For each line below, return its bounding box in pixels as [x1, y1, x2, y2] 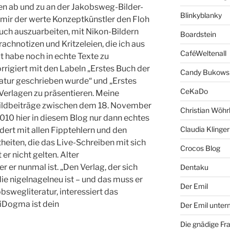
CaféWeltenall [180, 49, 226, 58]
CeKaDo [180, 87, 208, 96]
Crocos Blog [180, 144, 220, 153]
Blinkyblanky [180, 11, 222, 20]
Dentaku [180, 163, 208, 172]
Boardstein [180, 30, 216, 39]
